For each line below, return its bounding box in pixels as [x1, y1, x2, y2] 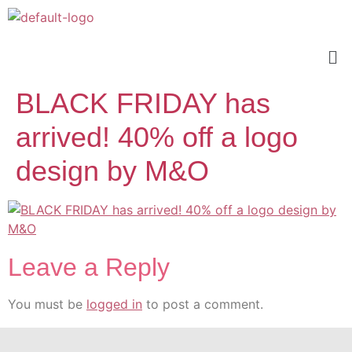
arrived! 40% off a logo [16, 121, 298, 154]
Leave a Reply [8, 253, 170, 282]
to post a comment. [142, 296, 263, 313]
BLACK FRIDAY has [16, 87, 270, 120]
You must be [8, 296, 86, 313]
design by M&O [16, 155, 209, 188]
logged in [86, 296, 142, 313]
